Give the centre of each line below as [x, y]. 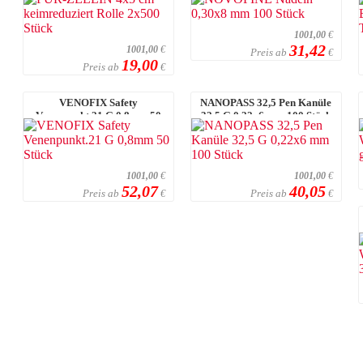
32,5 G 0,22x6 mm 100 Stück [266, 115]
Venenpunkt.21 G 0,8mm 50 [98, 115]
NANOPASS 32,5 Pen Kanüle [266, 102]
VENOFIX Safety [98, 102]
